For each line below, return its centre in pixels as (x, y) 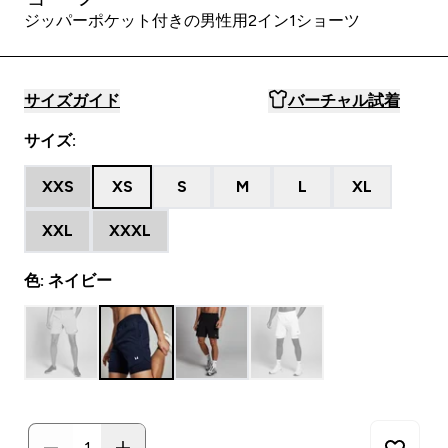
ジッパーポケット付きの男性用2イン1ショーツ (192, 20)
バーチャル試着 (344, 100)
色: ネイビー (68, 280)
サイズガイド (72, 100)
